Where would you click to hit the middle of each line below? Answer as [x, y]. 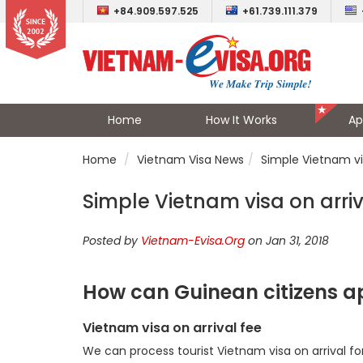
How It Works [241, 120]
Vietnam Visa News [190, 160]
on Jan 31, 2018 [287, 241]
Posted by [112, 241]
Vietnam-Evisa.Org [193, 241]
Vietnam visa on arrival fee [172, 328]
